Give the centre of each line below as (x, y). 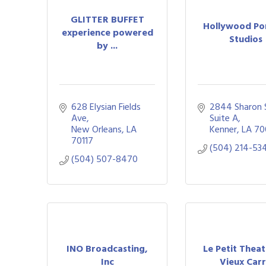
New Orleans (96, 129)
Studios (246, 39)
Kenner (224, 129)
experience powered (107, 32)
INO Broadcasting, (107, 248)
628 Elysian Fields (106, 107)
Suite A (224, 118)
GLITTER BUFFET (107, 19)
